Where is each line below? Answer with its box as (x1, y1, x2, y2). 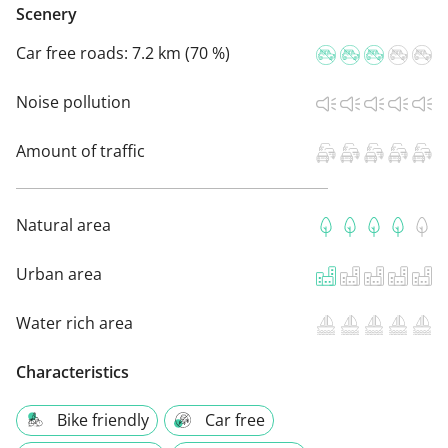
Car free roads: (16, 42, 132, 65)
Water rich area (16, 312, 133, 335)
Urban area (16, 263, 102, 286)
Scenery (16, 3, 77, 26)
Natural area (16, 214, 111, 237)
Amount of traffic (16, 140, 145, 163)
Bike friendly (57, 409, 149, 432)
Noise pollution (16, 91, 131, 114)
